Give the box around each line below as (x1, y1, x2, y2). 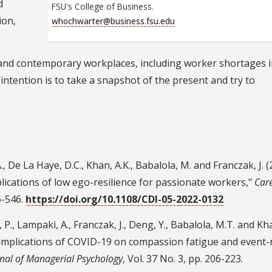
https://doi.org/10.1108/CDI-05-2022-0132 (25, 192, 223, 206)
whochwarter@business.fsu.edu (51, 15, 175, 27)
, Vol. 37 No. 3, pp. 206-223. (123, 251, 243, 265)
